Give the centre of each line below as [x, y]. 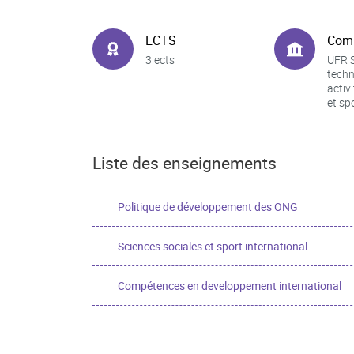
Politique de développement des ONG [208, 207]
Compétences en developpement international [230, 286]
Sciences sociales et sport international [213, 246]
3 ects [160, 59]
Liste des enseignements [185, 163]
